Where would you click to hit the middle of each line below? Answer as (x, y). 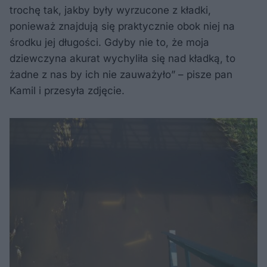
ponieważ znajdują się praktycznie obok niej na (122, 27)
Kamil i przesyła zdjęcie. (67, 91)
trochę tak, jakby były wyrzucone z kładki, (110, 10)
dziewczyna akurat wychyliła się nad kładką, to (122, 59)
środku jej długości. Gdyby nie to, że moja (109, 43)
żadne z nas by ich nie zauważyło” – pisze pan (121, 75)
